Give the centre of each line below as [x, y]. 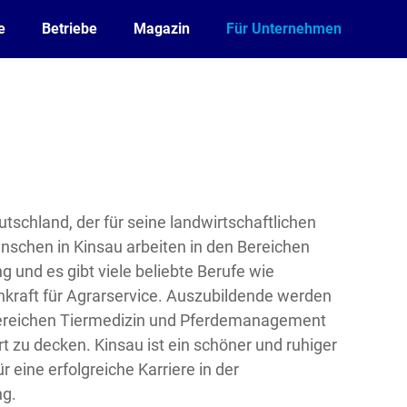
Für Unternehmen [284, 29]
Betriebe [69, 29]
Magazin [162, 29]
